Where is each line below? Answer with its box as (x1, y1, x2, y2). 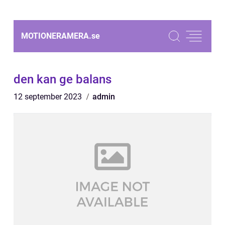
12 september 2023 (14, 92, 84, 101)
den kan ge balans (14, 72, 111, 86)
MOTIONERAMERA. (21, 31, 91, 41)
